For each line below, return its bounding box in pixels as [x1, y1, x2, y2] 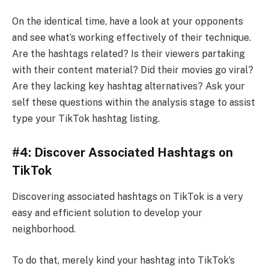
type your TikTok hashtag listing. [12, 113, 160, 125]
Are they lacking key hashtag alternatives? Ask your [12, 80, 245, 92]
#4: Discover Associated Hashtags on [12, 145, 233, 160]
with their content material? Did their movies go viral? [12, 64, 253, 76]
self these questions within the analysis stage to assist [12, 97, 255, 109]
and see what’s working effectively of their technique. [12, 32, 251, 44]
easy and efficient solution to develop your [12, 207, 202, 219]
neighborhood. [12, 223, 76, 235]
